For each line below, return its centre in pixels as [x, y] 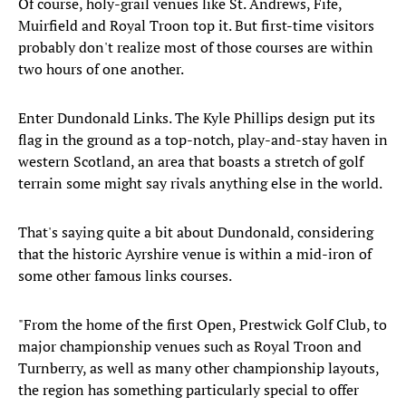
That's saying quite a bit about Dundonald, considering [196, 232]
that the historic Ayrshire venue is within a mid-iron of [195, 254]
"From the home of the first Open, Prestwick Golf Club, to [203, 325]
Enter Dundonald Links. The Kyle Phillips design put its [197, 118]
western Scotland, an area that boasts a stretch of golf [191, 162]
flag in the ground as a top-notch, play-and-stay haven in [203, 140]
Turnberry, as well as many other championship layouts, [198, 368]
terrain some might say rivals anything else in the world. [200, 184]
